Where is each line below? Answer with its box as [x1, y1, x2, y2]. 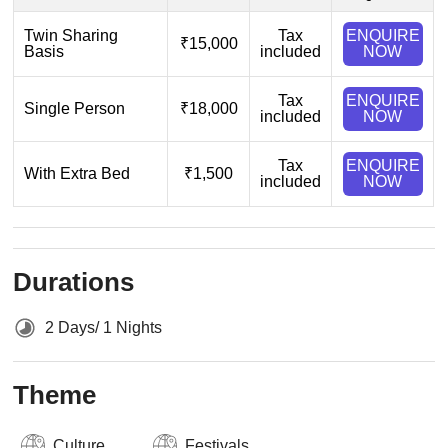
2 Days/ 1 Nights [45, 319, 163, 337]
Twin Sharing [24, 27, 119, 45]
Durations [13, 267, 135, 298]
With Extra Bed [24, 165, 131, 183]
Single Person [24, 100, 126, 118]
